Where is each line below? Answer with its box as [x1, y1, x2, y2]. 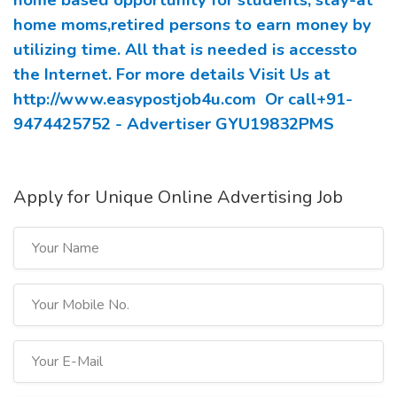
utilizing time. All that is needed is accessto [13, 38, 357, 61]
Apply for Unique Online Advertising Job [13, 185, 343, 209]
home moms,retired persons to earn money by [13, 13, 371, 36]
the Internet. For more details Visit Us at [13, 63, 331, 86]
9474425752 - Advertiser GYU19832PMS [13, 113, 334, 136]
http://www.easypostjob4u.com [13, 88, 256, 111]
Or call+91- [256, 88, 353, 111]
